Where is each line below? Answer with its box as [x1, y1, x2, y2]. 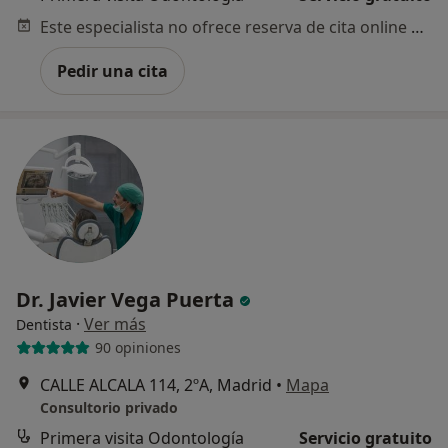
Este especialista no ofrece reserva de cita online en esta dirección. [411, 15, 424, 38]
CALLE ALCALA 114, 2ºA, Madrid [40, 373, 272, 396]
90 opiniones [94, 338, 181, 358]
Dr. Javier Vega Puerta [16, 285, 239, 313]
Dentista [16, 314, 72, 334]
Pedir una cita [57, 59, 168, 82]
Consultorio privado [40, 397, 178, 417]
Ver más [84, 312, 146, 335]
